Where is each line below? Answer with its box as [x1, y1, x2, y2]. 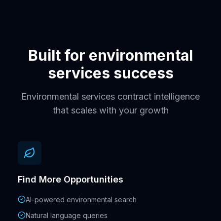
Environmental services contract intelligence [21, 91, 200, 102]
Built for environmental [28, 46, 193, 65]
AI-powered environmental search [26, 195, 137, 204]
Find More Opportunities [18, 174, 123, 185]
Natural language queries [26, 211, 108, 220]
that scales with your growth [52, 105, 169, 116]
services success [47, 64, 174, 82]
